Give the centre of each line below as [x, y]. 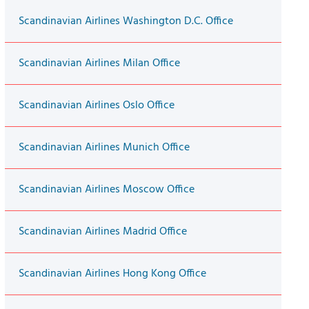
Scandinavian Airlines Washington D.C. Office [126, 22]
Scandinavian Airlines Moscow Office [106, 190]
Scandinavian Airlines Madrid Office [102, 232]
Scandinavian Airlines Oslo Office [96, 106]
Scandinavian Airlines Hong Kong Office [112, 274]
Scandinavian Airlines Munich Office [104, 148]
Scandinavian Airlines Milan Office [99, 64]
